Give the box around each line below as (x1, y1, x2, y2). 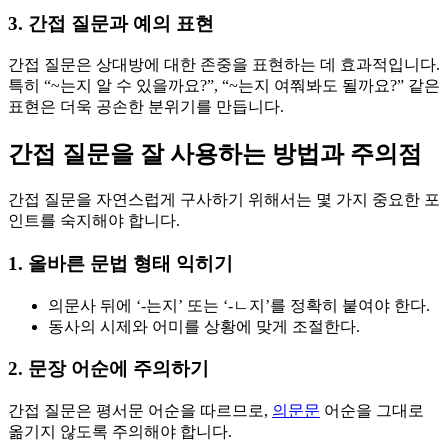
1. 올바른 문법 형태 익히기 (8, 252, 233, 274)
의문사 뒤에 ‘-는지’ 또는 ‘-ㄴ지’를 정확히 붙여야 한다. (48, 296, 430, 314)
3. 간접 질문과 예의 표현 (8, 12, 214, 34)
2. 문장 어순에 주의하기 (8, 358, 209, 380)
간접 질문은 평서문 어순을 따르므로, (8, 402, 272, 420)
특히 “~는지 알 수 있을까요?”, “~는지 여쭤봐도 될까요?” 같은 (8, 77, 440, 95)
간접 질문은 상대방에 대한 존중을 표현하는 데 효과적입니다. (8, 56, 440, 74)
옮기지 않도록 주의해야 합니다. (8, 423, 232, 441)
